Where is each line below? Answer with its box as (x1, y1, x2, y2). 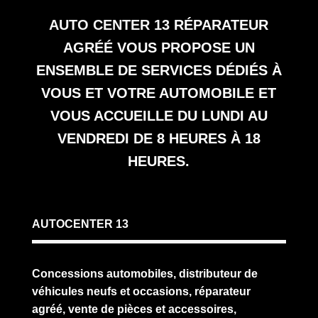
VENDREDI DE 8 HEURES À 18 (57, 131, 261, 147)
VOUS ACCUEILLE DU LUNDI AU (50, 108, 268, 124)
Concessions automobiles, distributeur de (31, 268, 258, 280)
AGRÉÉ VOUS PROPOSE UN (62, 40, 255, 56)
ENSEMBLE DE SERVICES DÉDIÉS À (35, 62, 282, 79)
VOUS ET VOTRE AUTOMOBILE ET (41, 85, 277, 102)
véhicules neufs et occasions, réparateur (31, 285, 251, 298)
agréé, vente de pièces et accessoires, (31, 303, 236, 316)
